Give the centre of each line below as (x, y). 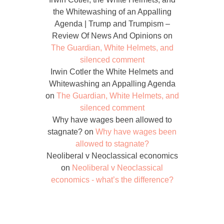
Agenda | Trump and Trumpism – (112, 24)
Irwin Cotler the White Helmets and (112, 72)
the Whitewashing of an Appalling (112, 12)
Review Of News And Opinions (106, 36)
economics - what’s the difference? (112, 180)
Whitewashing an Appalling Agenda (112, 84)
